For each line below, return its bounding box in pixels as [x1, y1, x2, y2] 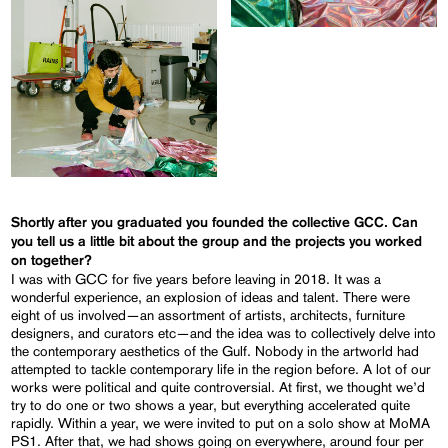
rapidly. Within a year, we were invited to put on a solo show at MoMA [11, 414, 431, 431]
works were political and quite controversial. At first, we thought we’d [11, 378, 426, 395]
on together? [11, 253, 93, 268]
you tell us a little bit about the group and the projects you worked [11, 234, 423, 249]
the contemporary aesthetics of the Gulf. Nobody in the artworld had [11, 342, 420, 359]
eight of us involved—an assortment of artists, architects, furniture [11, 306, 406, 323]
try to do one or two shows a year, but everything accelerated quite [11, 396, 411, 413]
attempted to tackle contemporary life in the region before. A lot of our [11, 360, 432, 377]
